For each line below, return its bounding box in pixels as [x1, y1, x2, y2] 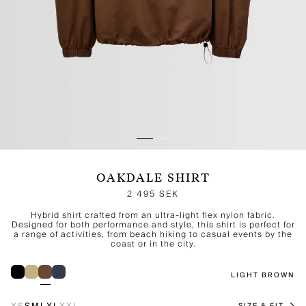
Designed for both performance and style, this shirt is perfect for [11, 219, 295, 230]
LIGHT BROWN [231, 270, 295, 280]
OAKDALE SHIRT [96, 171, 210, 186]
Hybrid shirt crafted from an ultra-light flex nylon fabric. [31, 210, 275, 221]
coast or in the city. [110, 238, 196, 249]
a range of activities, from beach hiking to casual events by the [14, 229, 292, 240]
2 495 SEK [127, 189, 179, 199]
